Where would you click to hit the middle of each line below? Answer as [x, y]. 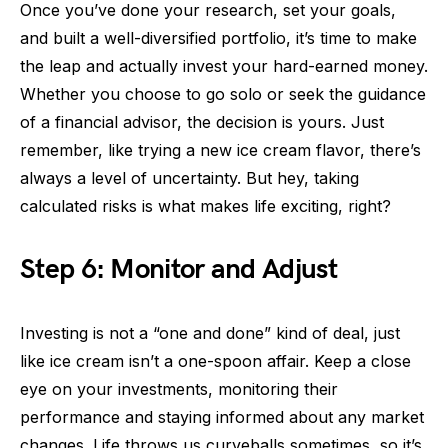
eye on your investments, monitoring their [179, 388]
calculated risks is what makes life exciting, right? [205, 205]
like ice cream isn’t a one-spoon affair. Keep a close [215, 360]
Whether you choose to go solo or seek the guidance [223, 93]
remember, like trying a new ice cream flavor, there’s [220, 149]
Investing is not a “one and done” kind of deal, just [210, 332]
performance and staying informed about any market [222, 416]
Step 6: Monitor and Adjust [178, 269]
